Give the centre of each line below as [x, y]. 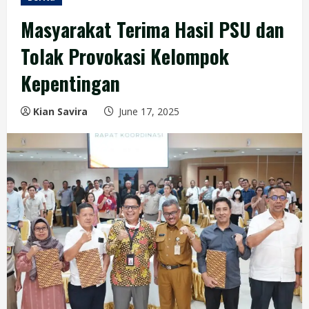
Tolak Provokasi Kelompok [125, 56]
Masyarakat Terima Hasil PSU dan [152, 29]
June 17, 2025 [149, 111]
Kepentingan [70, 83]
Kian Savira [60, 111]
